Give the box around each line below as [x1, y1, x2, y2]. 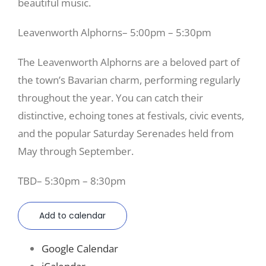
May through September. [18, 144, 134, 158]
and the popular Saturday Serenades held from [18, 126, 234, 140]
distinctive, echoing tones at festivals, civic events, [18, 108, 244, 122]
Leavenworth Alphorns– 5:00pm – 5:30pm [18, 25, 211, 39]
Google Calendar [42, 241, 118, 255]
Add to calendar [39, 209, 106, 221]
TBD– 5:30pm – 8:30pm [18, 173, 126, 188]
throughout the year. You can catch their [18, 90, 203, 104]
